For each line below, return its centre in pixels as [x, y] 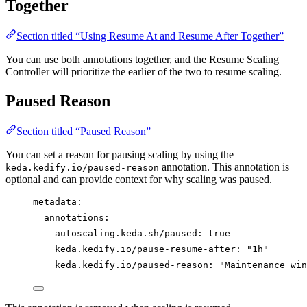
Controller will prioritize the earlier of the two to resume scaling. [144, 72]
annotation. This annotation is [224, 167]
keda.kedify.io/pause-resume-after [145, 249]
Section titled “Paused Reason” [84, 131]
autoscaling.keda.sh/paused [126, 233]
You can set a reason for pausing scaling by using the [120, 154]
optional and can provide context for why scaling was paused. [139, 179]
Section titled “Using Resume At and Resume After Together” [150, 36]
